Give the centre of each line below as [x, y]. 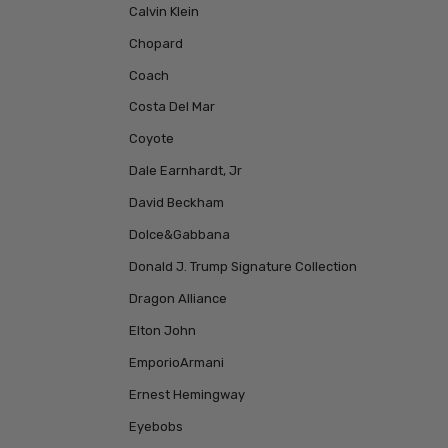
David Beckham [176, 203]
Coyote [151, 139]
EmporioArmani [176, 363]
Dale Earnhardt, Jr [185, 171]
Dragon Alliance [177, 299]
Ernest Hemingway [186, 395]
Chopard [155, 43]
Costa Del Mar [171, 107]
